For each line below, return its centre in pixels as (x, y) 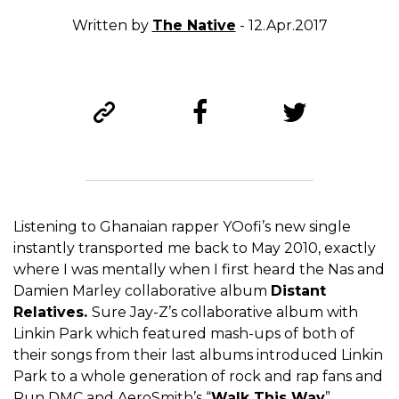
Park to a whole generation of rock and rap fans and (198, 377)
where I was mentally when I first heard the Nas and (199, 270)
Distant (298, 291)
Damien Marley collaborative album (142, 291)
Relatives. (53, 313)
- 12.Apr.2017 (281, 26)
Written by (112, 26)
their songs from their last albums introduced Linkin (198, 355)
